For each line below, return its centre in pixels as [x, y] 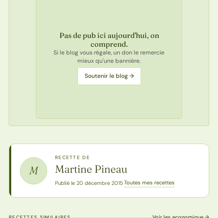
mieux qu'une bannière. [109, 61]
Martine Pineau [91, 169]
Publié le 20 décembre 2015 [89, 183]
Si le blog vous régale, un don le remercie [109, 52]
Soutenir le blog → [109, 76]
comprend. [109, 44]
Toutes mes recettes [149, 183]
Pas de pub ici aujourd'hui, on [109, 35]
